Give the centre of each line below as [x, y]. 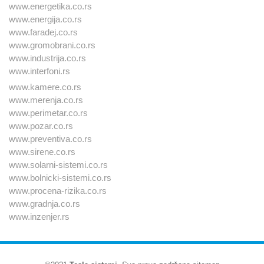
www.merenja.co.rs [46, 100]
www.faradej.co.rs [43, 32]
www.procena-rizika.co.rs [58, 190]
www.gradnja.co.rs [44, 203]
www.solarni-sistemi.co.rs [58, 164]
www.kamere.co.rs [45, 87]
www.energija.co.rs [45, 19]
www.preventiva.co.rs [50, 138]
